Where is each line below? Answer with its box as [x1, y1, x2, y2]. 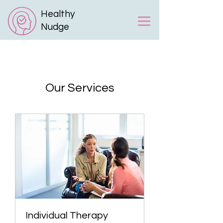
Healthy [41, 9, 75, 19]
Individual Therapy [25, 211, 108, 221]
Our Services [45, 82, 114, 94]
